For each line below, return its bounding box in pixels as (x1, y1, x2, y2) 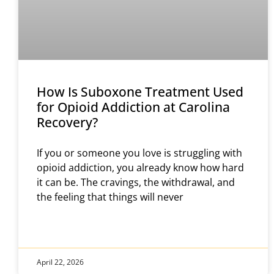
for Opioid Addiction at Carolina (37, 98, 230, 116)
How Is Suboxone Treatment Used (37, 83, 243, 100)
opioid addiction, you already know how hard (37, 161, 244, 174)
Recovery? (37, 114, 98, 131)
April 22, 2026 (37, 257, 84, 268)
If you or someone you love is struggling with (37, 146, 242, 160)
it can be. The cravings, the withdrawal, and (37, 176, 235, 189)
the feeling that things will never (37, 190, 183, 204)
